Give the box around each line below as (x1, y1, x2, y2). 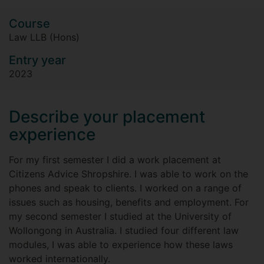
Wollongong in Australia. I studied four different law (9, 225, 239, 236)
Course (9, 16, 50, 31)
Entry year (9, 53, 66, 67)
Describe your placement (9, 107, 205, 127)
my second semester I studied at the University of (9, 210, 232, 222)
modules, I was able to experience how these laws (9, 239, 233, 250)
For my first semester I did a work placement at (9, 154, 221, 166)
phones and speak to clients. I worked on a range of (9, 182, 242, 194)
